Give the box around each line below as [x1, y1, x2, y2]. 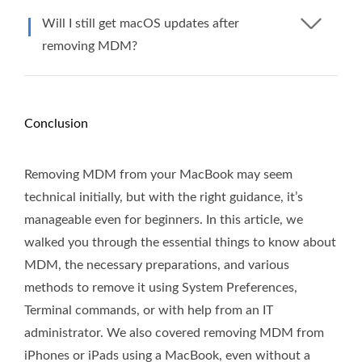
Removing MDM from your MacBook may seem [24, 167, 293, 181]
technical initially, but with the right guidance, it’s [24, 190, 303, 204]
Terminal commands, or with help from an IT [24, 303, 273, 317]
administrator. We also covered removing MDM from [24, 326, 324, 339]
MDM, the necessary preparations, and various [24, 258, 289, 271]
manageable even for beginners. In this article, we [24, 213, 303, 226]
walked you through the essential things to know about [24, 235, 336, 249]
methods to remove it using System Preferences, [24, 280, 297, 294]
